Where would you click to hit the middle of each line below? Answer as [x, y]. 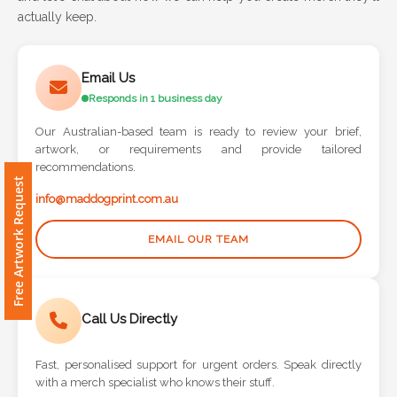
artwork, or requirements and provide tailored [198, 149]
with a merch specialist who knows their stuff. [155, 382]
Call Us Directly [129, 319]
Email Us [108, 78]
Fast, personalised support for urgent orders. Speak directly [198, 364]
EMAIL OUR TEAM [198, 239]
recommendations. [86, 167]
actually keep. [57, 16]
